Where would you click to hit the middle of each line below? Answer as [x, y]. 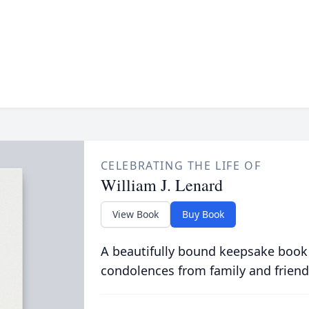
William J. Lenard [161, 185]
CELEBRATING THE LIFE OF [181, 166]
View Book [135, 214]
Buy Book [203, 214]
